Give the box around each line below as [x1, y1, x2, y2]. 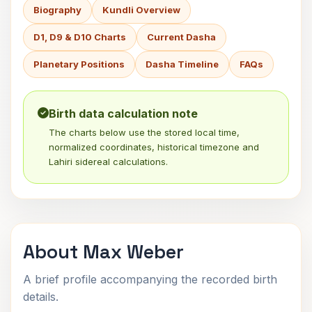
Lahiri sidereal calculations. [49, 156, 168, 167]
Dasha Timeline [146, 58, 219, 70]
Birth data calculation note [49, 107, 198, 120]
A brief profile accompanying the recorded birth [23, 272, 277, 286]
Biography [33, 4, 81, 15]
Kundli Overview [102, 4, 180, 15]
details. [23, 290, 58, 304]
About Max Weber [23, 240, 184, 264]
